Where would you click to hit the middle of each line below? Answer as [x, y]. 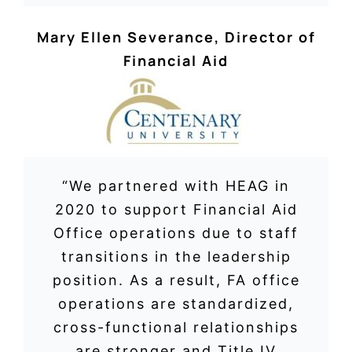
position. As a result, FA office [176, 280]
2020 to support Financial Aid [176, 210]
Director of [270, 37]
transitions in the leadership [176, 257]
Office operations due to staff [176, 233]
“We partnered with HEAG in [176, 186]
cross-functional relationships [176, 328]
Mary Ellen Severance [125, 37]
